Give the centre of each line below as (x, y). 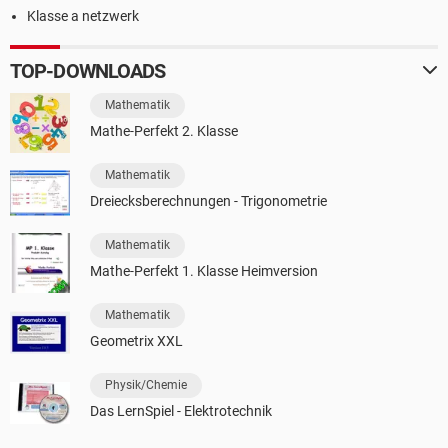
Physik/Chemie (146, 384)
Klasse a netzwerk (83, 15)
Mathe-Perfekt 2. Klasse (164, 130)
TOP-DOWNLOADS (88, 70)
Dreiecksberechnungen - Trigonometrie (208, 200)
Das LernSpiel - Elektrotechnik (181, 410)
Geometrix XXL (136, 340)
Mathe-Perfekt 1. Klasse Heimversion (204, 270)
